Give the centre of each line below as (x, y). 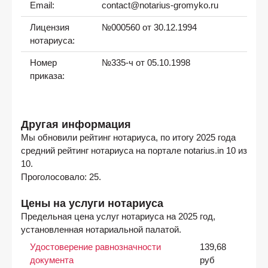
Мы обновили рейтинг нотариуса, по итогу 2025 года (128, 137)
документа (51, 260)
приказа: (47, 76)
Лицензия (49, 28)
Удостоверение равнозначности (95, 247)
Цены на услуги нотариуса (92, 203)
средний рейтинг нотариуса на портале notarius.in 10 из (134, 150)
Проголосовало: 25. (61, 177)
